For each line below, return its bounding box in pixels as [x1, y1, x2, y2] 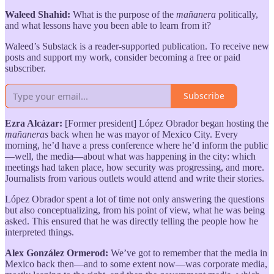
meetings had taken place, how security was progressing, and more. [5, 161, 264, 172]
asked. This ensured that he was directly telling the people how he [5, 215, 258, 226]
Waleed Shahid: [5, 9, 73, 20]
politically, [216, 9, 258, 20]
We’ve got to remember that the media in [111, 247, 267, 258]
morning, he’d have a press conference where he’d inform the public [5, 139, 268, 150]
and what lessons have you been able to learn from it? [5, 20, 211, 31]
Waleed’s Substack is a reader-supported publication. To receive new [5, 40, 269, 51]
